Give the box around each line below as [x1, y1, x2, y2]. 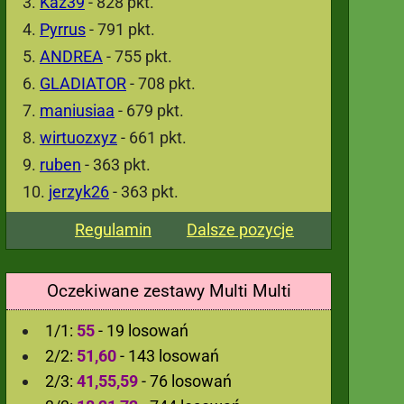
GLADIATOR [40, 74, 126, 93]
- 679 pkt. [115, 101, 184, 120]
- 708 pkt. [126, 74, 196, 93]
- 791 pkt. [86, 20, 155, 39]
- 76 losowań [142, 372, 232, 390]
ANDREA [40, 47, 103, 66]
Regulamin [75, 220, 151, 239]
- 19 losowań [98, 321, 188, 340]
